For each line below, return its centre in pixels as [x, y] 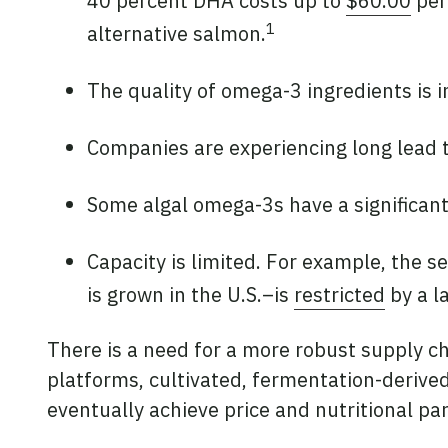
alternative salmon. [176, 34]
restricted [339, 295]
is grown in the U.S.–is [190, 295]
